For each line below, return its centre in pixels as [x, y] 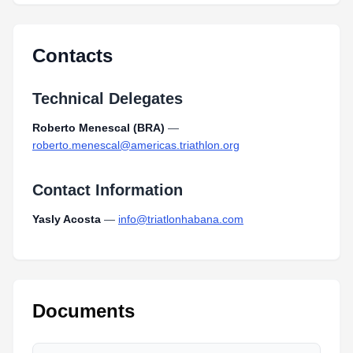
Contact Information [108, 190]
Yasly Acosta [67, 219]
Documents [84, 311]
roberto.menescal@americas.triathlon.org [136, 145]
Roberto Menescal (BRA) [98, 128]
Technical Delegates [108, 98]
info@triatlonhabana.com [181, 219]
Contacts [72, 56]
